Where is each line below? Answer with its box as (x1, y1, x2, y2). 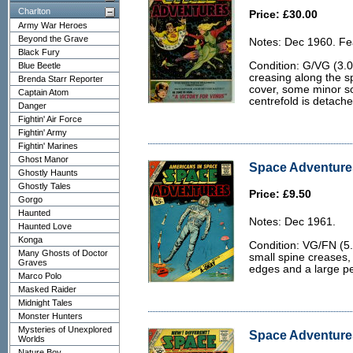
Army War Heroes (18, 20, 87, 30)
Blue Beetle (18, 61, 61, 70)
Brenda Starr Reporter (18, 74, 103, 84)
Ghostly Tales (18, 181, 71, 191)
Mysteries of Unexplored (18, 325, 112, 334)
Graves (18, 258, 47, 267)
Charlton (18, 6, 50, 16)
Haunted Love (18, 221, 72, 231)
